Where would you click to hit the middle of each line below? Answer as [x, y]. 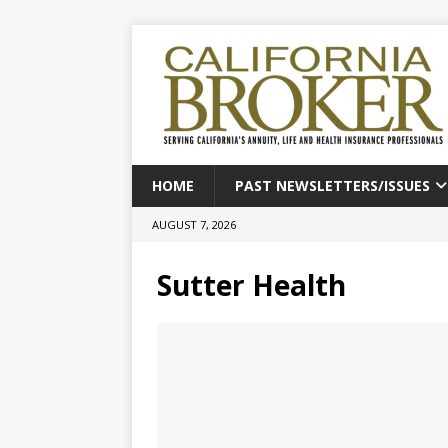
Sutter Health [251, 285]
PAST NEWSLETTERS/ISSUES [332, 185]
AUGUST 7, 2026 [194, 224]
